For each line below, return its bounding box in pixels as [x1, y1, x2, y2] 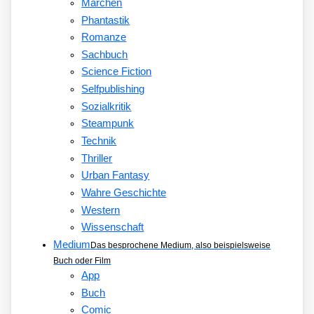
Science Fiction [81, 66, 152, 78]
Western [81, 204, 121, 216]
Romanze [81, 32, 127, 43]
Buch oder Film [53, 255, 111, 266]
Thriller [81, 152, 113, 164]
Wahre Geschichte [81, 186, 167, 198]
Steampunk [81, 118, 135, 130]
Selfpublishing [81, 83, 145, 95]
